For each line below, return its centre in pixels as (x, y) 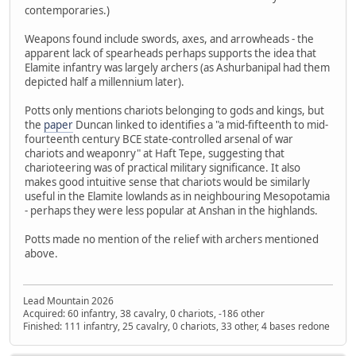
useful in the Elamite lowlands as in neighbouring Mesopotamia (177, 197)
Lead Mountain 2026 (68, 300)
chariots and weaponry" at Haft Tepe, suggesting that (155, 154)
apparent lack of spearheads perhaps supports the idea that (170, 54)
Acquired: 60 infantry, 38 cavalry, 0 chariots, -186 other (144, 313)
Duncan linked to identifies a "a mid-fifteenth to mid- (201, 125)
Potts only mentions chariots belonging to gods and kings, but (174, 111)
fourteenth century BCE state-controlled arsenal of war (159, 139)
